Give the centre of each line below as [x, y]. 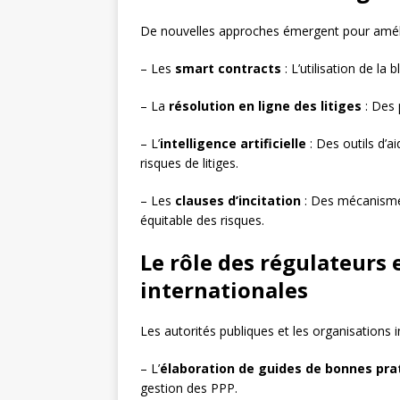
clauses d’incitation [238, 201]
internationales [224, 290]
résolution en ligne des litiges [265, 106]
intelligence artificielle [233, 144]
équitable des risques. [202, 221]
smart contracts [228, 69]
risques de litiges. [189, 163]
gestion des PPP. [189, 388]
